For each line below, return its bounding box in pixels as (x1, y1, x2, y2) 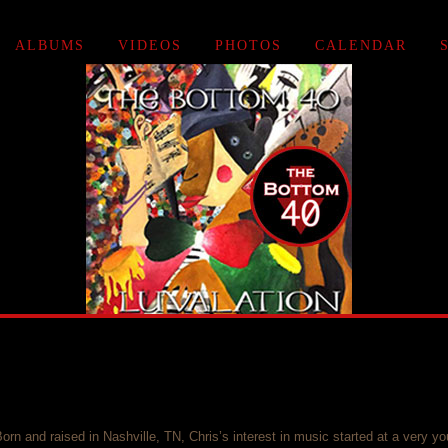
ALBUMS (14, 38, 85, 53)
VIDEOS (117, 38, 182, 53)
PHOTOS (214, 38, 282, 53)
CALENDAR (314, 38, 407, 53)
